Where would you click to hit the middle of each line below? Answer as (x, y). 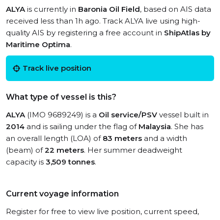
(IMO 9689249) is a (62, 115)
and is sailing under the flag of (82, 126)
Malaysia (155, 126)
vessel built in (183, 115)
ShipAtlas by (187, 33)
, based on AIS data (176, 9)
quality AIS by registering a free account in (85, 33)
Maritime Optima (38, 44)
